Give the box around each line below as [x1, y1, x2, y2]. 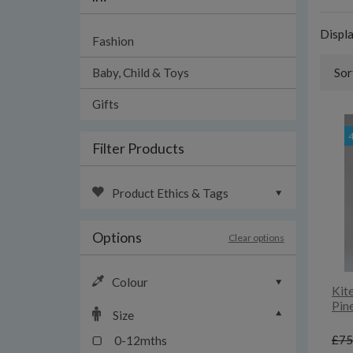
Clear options [228, 232, 284, 243]
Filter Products [92, 139, 184, 157]
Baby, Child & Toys [92, 65, 189, 80]
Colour [112, 275, 148, 289]
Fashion [92, 34, 134, 48]
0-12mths [112, 333, 167, 347]
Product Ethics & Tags [112, 186, 229, 200]
